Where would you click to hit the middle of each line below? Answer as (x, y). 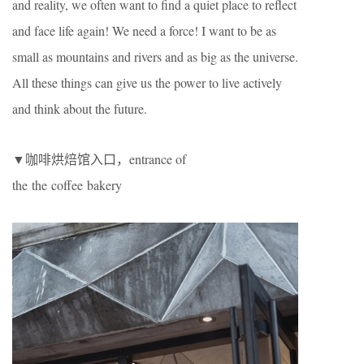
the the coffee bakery (67, 184)
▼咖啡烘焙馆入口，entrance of (99, 158)
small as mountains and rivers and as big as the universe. (155, 56)
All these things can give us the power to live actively (147, 82)
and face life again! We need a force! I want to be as (144, 30)
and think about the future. (80, 108)
